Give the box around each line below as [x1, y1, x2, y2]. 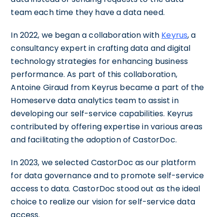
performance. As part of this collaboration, [11, 68, 177, 80]
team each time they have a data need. [11, 6, 165, 18]
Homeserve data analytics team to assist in [11, 94, 179, 106]
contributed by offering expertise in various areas [11, 121, 202, 132]
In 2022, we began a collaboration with [11, 29, 162, 41]
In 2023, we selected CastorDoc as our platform [11, 156, 196, 168]
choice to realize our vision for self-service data [11, 196, 195, 207]
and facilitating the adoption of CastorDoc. [11, 134, 177, 145]
